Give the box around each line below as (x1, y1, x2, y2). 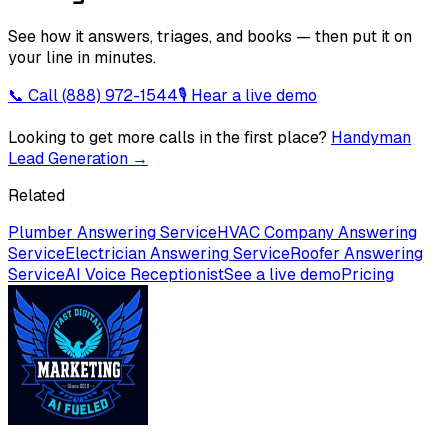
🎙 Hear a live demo (178, 85, 317, 107)
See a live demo (224, 264, 341, 286)
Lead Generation (8, 148, 128, 170)
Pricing (341, 264, 394, 286)
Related (8, 185, 65, 207)
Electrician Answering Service (65, 243, 290, 265)
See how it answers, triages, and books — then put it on (8, 26, 412, 48)
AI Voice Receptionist (65, 264, 224, 286)
